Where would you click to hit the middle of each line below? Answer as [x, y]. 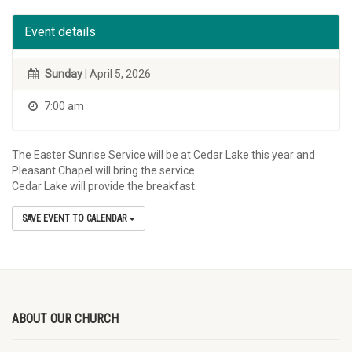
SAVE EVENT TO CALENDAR [75, 218]
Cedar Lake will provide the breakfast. [104, 186]
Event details [60, 32]
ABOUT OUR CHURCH [65, 319]
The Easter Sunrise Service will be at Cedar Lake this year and [163, 155]
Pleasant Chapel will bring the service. [104, 170]
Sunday [64, 74]
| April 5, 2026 [117, 74]
